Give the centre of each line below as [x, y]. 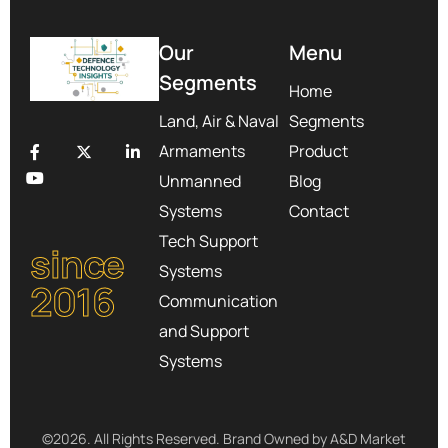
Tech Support [209, 240]
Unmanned [200, 180]
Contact [318, 210]
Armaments [202, 150]
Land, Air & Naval [219, 120]
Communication [219, 300]
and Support [204, 330]
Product [318, 150]
